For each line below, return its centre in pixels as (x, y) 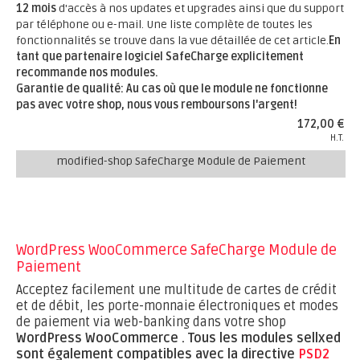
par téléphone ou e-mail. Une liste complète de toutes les (164, 25)
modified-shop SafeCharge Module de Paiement (181, 161)
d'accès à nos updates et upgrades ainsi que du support (200, 8)
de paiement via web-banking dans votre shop (151, 322)
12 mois (36, 8)
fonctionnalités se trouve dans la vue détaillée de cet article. (172, 41)
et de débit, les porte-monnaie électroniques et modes (177, 306)
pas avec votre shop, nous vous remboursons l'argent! (157, 105)
